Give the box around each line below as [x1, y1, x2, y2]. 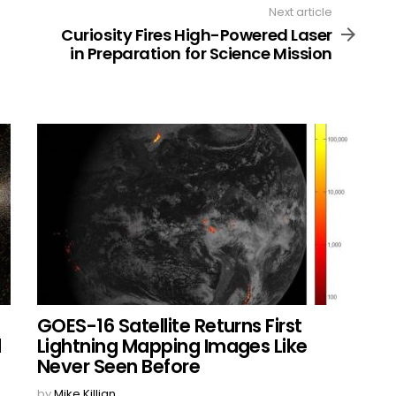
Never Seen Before [37, 353, 201, 379]
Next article [269, 4, 332, 20]
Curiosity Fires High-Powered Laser [61, 23, 332, 46]
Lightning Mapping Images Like [37, 332, 308, 359]
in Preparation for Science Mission [70, 42, 332, 65]
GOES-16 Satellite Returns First [37, 312, 302, 339]
